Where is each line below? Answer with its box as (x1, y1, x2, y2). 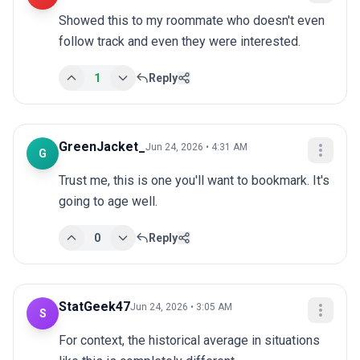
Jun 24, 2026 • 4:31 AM (145, 141, 247, 153)
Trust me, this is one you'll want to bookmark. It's (59, 173, 329, 189)
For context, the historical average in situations (59, 333, 320, 349)
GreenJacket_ (59, 139, 145, 155)
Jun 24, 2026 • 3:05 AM (130, 301, 232, 313)
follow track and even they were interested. (59, 34, 301, 50)
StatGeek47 (59, 299, 130, 315)
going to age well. (59, 194, 157, 210)
